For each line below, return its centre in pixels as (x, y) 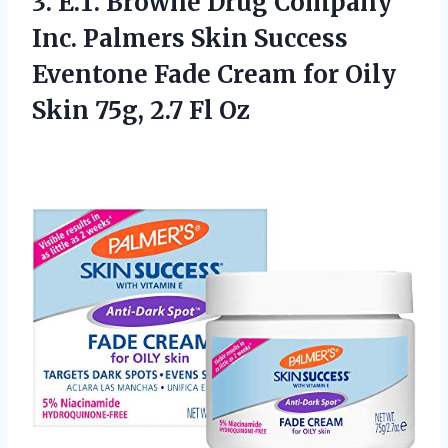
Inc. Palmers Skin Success (190, 39)
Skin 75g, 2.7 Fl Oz (141, 111)
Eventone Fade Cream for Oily (214, 75)
